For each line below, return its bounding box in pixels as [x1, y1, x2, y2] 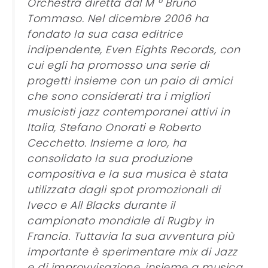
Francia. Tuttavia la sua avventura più [27, 229, 234, 243]
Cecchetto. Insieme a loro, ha [27, 136, 187, 150]
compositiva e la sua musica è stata [27, 167, 228, 181]
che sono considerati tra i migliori [27, 89, 210, 103]
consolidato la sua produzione [27, 151, 193, 166]
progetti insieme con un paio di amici [27, 74, 233, 88]
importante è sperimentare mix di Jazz [27, 245, 237, 259]
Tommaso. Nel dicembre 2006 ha [27, 11, 209, 26]
